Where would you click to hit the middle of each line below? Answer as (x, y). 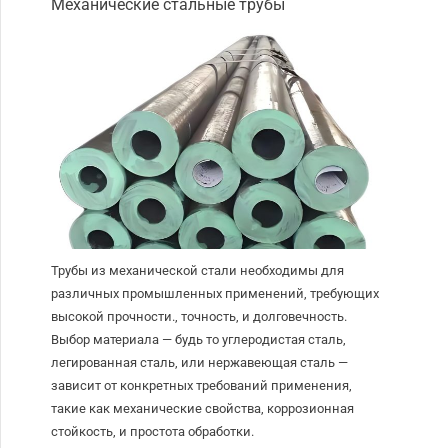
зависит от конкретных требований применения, (202, 386)
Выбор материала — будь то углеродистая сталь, (199, 340)
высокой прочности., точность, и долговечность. (199, 317)
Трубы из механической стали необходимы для (198, 271)
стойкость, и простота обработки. (153, 432)
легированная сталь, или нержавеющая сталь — (200, 363)
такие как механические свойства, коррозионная (203, 409)
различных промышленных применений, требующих (215, 294)
